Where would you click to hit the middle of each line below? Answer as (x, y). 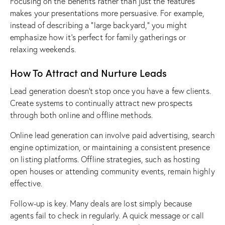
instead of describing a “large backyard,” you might (99, 25)
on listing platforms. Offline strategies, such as (92, 159)
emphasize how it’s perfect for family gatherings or (98, 37)
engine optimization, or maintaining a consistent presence (110, 147)
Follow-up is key (38, 204)
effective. (26, 184)
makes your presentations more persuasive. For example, (107, 13)
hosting (187, 159)
